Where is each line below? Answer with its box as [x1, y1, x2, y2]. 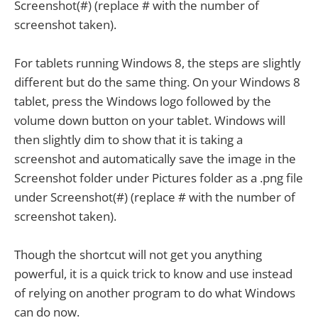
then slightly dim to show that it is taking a [14, 131, 243, 148]
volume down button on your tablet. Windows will [14, 112, 285, 129]
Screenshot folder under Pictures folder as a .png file [14, 170, 303, 187]
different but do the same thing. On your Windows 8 [14, 74, 300, 91]
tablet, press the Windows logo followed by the [14, 93, 271, 110]
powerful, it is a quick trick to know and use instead [14, 265, 292, 283]
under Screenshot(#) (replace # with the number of [14, 189, 295, 206]
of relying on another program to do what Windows [14, 285, 295, 302]
